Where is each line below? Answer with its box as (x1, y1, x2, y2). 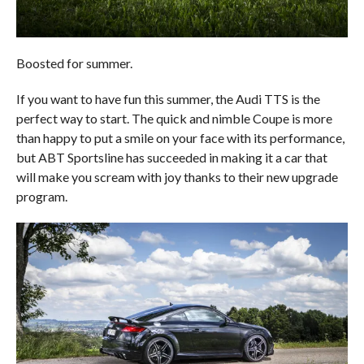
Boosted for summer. (15, 54, 132, 71)
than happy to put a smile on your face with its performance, (15, 129, 344, 145)
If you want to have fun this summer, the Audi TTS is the (15, 90, 320, 106)
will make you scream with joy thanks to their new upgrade (15, 168, 338, 184)
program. (15, 188, 67, 204)
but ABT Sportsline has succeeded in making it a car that (15, 149, 327, 165)
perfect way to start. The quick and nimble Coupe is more (15, 110, 332, 126)
